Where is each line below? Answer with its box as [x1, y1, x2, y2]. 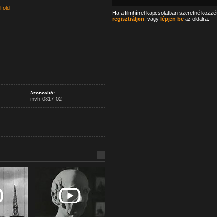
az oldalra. [183, 16, 209, 22]
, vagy [144, 16, 160, 22]
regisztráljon [112, 16, 144, 22]
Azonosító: [30, 90, 55, 95]
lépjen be [160, 16, 184, 22]
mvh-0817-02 [30, 96, 62, 102]
